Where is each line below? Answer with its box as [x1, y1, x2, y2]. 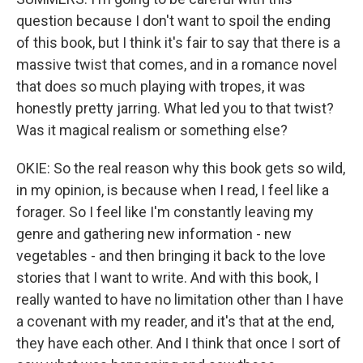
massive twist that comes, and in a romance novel [16, 56, 337, 73]
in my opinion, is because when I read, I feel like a [16, 181, 329, 199]
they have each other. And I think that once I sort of [16, 335, 341, 352]
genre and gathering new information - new [16, 225, 292, 242]
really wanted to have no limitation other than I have [16, 291, 344, 308]
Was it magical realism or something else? [16, 122, 288, 139]
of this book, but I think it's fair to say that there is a [16, 34, 340, 51]
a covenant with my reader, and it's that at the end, [16, 313, 334, 330]
